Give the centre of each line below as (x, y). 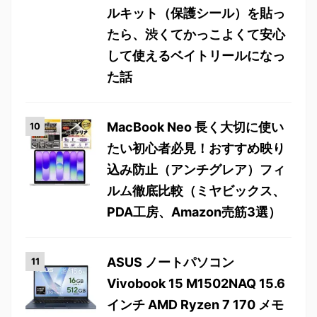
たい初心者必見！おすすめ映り (196, 148)
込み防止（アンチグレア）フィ (196, 169)
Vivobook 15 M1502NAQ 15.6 (196, 283)
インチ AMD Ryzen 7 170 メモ (195, 305)
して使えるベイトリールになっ (196, 56)
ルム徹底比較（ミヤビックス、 (196, 191)
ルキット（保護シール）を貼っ (196, 13)
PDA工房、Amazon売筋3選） (194, 212)
